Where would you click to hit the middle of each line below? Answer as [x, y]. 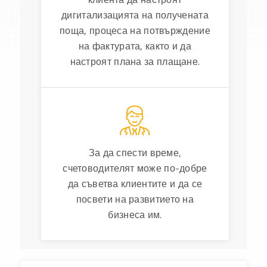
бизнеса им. [135, 214]
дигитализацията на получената [135, 15]
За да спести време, [135, 152]
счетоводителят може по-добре [135, 168]
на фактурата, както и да [135, 46]
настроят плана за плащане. [135, 61]
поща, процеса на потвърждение [135, 30]
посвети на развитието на [135, 199]
